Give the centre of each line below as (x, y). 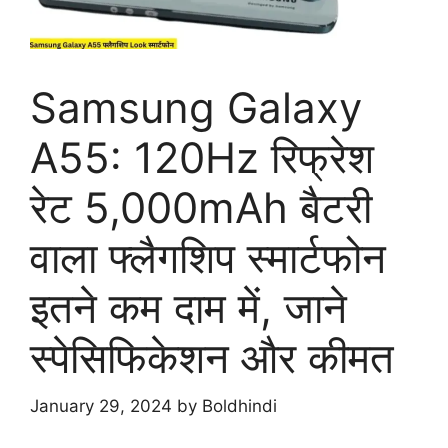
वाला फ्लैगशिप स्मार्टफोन (208, 257)
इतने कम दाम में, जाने (188, 307)
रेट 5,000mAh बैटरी (201, 207)
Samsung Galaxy (196, 107)
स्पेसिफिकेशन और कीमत (212, 357)
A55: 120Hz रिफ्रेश (202, 157)
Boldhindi (239, 406)
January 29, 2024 (101, 406)
